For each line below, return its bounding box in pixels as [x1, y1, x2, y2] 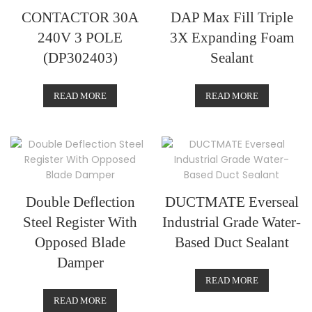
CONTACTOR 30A [22, 8, 139, 26]
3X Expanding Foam [169, 29, 294, 46]
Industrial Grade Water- [162, 213, 302, 231]
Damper [56, 253, 104, 271]
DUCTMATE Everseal [164, 193, 299, 210]
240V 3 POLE [38, 29, 123, 46]
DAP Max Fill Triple [170, 8, 293, 26]
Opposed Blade [35, 233, 126, 251]
